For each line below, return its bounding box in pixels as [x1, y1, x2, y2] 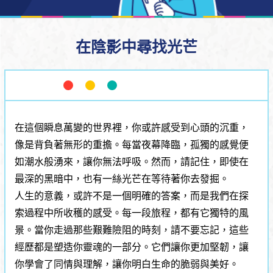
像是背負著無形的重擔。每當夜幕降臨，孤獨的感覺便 [15, 139, 249, 150]
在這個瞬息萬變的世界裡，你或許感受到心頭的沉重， [15, 122, 249, 133]
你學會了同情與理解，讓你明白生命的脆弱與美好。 [15, 258, 239, 269]
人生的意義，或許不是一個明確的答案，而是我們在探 [15, 190, 249, 201]
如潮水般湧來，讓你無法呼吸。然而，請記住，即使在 [15, 156, 249, 167]
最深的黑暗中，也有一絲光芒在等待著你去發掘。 [15, 173, 230, 184]
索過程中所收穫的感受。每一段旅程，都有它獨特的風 [15, 207, 249, 218]
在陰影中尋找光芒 [76, 38, 197, 55]
